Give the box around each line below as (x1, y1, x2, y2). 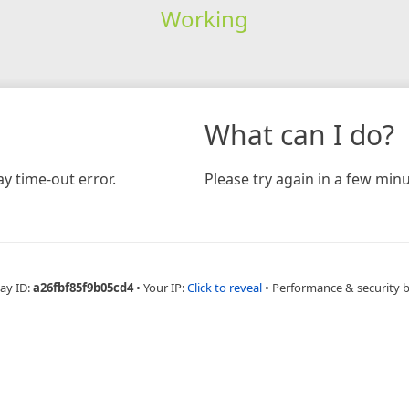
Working (160, 3, 248, 34)
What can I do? (204, 115, 394, 153)
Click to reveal (187, 278, 262, 296)
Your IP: (143, 278, 187, 296)
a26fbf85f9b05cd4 (33, 278, 133, 296)
